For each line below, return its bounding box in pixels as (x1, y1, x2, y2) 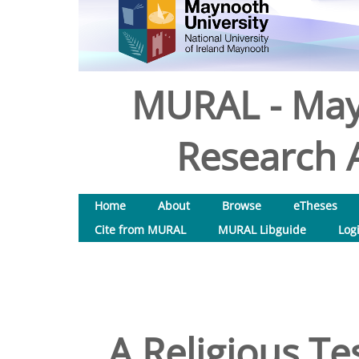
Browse (222, 198, 261, 213)
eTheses (293, 198, 337, 213)
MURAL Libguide (218, 222, 306, 237)
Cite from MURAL (95, 222, 186, 237)
